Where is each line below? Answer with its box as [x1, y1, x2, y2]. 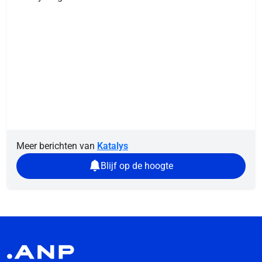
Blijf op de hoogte [101, 160, 173, 171]
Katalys [97, 140, 128, 151]
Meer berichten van [16, 140, 97, 151]
